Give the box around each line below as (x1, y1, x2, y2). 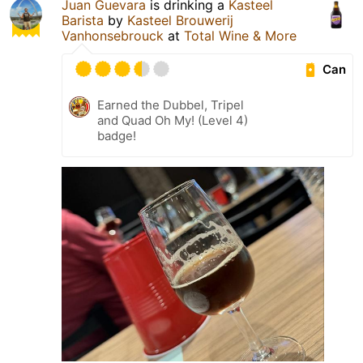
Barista (62, 11, 104, 28)
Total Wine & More (184, 27, 297, 44)
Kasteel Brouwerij (127, 11, 233, 28)
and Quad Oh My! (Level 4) (97, 112, 248, 128)
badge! (97, 127, 136, 143)
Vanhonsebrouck (62, 27, 164, 44)
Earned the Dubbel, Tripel (97, 96, 244, 113)
